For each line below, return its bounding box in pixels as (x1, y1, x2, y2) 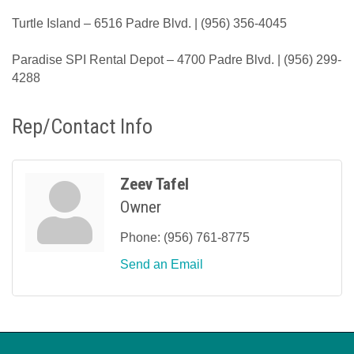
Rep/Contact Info (12, 115, 153, 139)
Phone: (120, 231, 160, 245)
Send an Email (120, 258, 203, 272)
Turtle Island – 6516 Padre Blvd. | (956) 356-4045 (12, 17, 287, 31)
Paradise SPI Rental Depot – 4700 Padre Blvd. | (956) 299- (12, 53, 341, 67)
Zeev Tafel (120, 175, 189, 194)
